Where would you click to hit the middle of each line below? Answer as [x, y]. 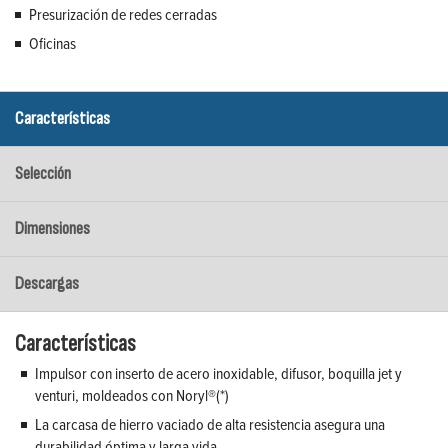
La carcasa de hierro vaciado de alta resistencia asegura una [210, 424]
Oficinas [52, 43]
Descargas [47, 284]
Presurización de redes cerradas [123, 14]
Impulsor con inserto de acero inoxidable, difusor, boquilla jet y [218, 373]
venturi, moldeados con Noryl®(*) [132, 395]
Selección [43, 174]
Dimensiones [52, 229]
